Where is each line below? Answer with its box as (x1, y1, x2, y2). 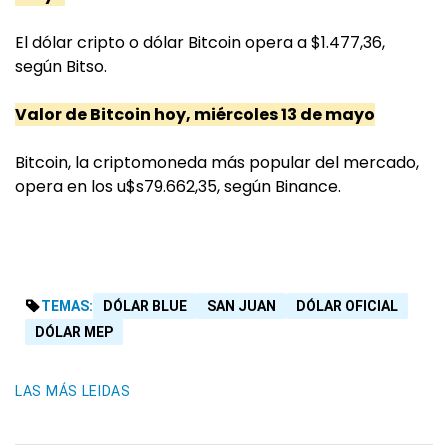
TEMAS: (41, 298, 93, 315)
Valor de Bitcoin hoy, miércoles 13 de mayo (15, 103, 375, 127)
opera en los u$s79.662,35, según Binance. (15, 175, 341, 199)
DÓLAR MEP (35, 324, 113, 341)
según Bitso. (15, 55, 107, 79)
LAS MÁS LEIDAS (15, 383, 131, 400)
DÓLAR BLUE (103, 298, 187, 315)
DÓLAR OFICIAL (296, 298, 398, 315)
